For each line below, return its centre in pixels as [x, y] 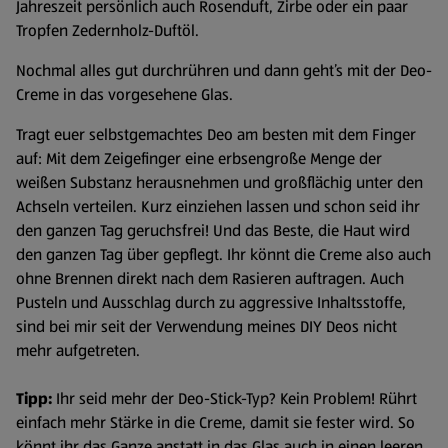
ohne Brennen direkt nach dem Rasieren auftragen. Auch [210, 278]
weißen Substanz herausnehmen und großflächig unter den [219, 182]
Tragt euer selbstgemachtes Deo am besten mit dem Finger [216, 134]
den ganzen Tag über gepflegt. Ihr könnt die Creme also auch [223, 254]
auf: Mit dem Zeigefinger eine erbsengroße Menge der [199, 158]
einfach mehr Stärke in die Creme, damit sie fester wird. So [215, 422]
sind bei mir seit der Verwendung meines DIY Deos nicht [206, 326]
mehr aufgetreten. [78, 350]
